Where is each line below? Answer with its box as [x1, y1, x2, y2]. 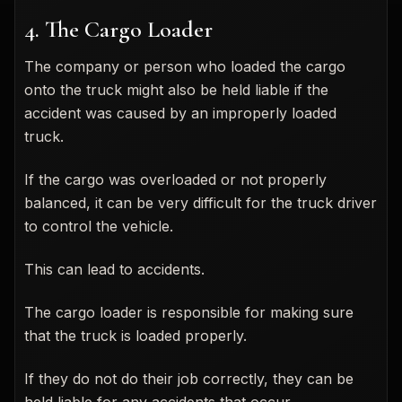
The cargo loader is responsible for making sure [24, 302, 354, 321]
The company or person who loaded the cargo [24, 57, 345, 75]
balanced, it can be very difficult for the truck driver [24, 193, 377, 212]
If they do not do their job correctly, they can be [24, 369, 354, 388]
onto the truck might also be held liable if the [24, 80, 328, 99]
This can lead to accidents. [24, 259, 205, 278]
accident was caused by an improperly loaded [24, 103, 336, 122]
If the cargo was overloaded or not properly [24, 170, 327, 188]
